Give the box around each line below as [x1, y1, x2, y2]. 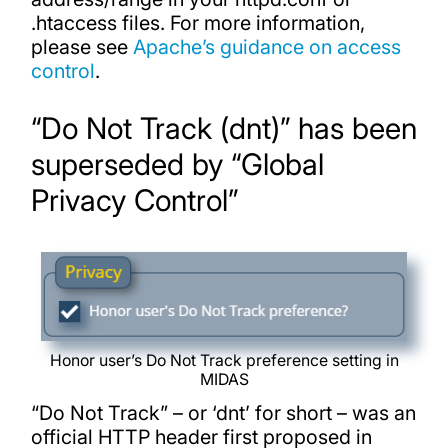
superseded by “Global [30, 146, 324, 183]
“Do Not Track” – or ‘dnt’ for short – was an [30, 401, 416, 426]
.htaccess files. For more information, [30, 10, 365, 35]
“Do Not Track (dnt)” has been [30, 110, 417, 147]
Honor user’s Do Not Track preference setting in [49, 351, 399, 371]
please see [30, 34, 133, 59]
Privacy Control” [30, 182, 238, 219]
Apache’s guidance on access [132, 34, 401, 59]
